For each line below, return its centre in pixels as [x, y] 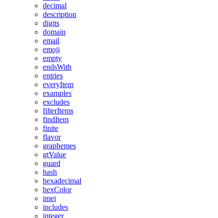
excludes [56, 102]
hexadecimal [62, 181]
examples [57, 93]
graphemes [59, 146]
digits [51, 23]
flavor [52, 137]
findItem [56, 120]
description [60, 15]
